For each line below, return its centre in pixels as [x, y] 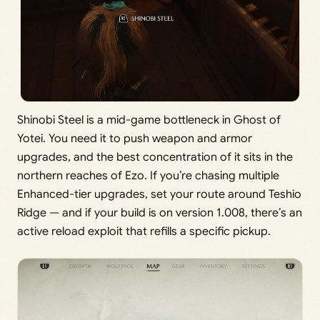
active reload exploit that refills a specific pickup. [144, 231]
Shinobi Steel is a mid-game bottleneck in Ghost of [149, 120]
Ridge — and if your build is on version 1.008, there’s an [160, 212]
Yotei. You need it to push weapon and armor [135, 138]
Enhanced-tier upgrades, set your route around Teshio [159, 194]
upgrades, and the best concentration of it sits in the [155, 157]
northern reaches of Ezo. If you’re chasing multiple [148, 175]
